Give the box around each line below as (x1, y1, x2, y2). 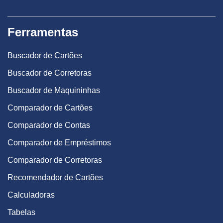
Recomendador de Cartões (7, 173, 103, 182)
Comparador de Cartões (7, 104, 93, 112)
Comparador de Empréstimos (7, 138, 111, 147)
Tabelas (7, 208, 35, 217)
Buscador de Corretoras (7, 69, 92, 77)
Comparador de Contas (7, 121, 90, 129)
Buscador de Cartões (7, 51, 82, 60)
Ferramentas (7, 25, 78, 39)
